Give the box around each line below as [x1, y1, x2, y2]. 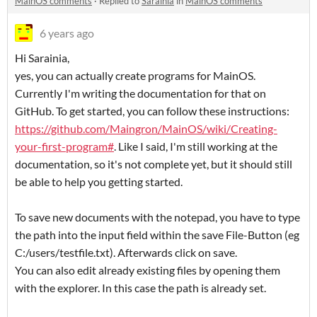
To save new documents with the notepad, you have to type [15, 210, 300, 224]
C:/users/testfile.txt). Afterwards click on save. [15, 246, 237, 260]
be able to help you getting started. [15, 175, 183, 189]
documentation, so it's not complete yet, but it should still [15, 157, 292, 171]
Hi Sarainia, [15, 51, 69, 65]
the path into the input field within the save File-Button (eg [15, 228, 299, 242]
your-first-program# [15, 139, 114, 154]
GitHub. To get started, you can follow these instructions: [15, 104, 289, 118]
